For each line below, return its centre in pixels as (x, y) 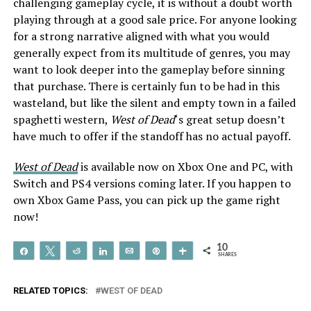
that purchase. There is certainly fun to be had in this (146, 86)
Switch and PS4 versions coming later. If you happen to (152, 183)
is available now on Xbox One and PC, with (185, 166)
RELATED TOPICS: (50, 290)
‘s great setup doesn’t (230, 119)
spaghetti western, (61, 119)
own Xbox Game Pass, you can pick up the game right (146, 200)
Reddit (99, 251)
